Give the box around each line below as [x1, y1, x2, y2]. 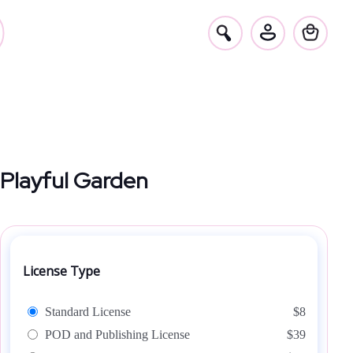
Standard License [45, 305, 131, 318]
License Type [23, 262, 100, 280]
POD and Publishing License [45, 328, 190, 341]
